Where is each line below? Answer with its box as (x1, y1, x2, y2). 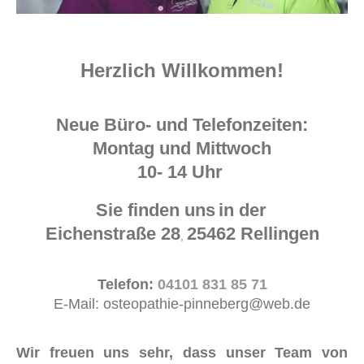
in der (219, 199, 271, 220)
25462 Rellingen (186, 223, 319, 244)
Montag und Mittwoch (93, 137, 271, 158)
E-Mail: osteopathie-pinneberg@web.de (54, 295, 310, 312)
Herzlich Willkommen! (80, 58, 284, 81)
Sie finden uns (96, 199, 215, 220)
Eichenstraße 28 (45, 223, 180, 244)
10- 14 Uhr (136, 161, 227, 182)
